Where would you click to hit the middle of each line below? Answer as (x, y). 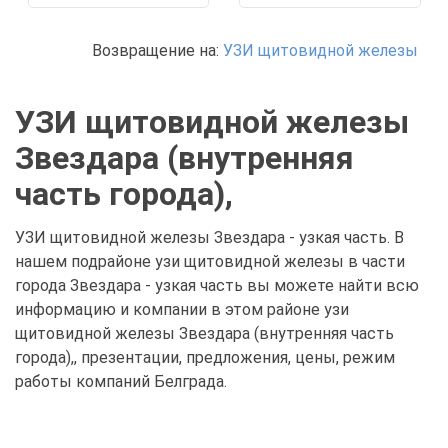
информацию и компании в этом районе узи (182, 309)
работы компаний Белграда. (121, 381)
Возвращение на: (157, 50)
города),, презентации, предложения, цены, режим (205, 357)
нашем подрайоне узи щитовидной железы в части (210, 261)
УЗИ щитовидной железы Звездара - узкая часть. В (209, 237)
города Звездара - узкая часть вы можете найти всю (217, 285)
